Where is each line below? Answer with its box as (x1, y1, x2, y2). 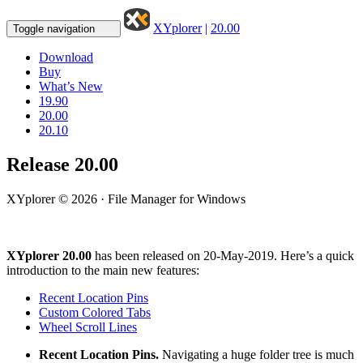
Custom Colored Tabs (39, 305, 151, 319)
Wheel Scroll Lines (39, 319, 137, 334)
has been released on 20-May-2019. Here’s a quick (92, 248, 354, 263)
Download (39, 50, 93, 64)
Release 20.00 (6, 153, 118, 175)
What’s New (39, 79, 103, 93)
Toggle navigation (13, 23, 95, 35)
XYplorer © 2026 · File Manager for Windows (6, 191, 246, 206)
